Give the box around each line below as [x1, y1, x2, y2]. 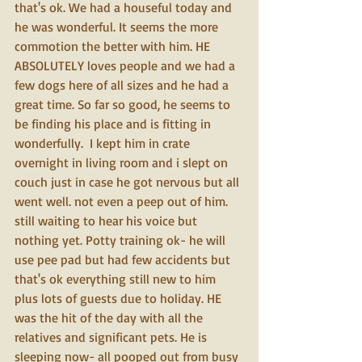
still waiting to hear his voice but [15, 213, 200, 229]
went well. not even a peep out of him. [15, 193, 231, 210]
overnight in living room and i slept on [15, 154, 231, 171]
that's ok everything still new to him [15, 271, 219, 288]
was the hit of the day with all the [15, 309, 206, 326]
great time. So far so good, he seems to [15, 96, 234, 113]
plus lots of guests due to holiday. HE [15, 290, 225, 307]
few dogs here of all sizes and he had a [15, 77, 232, 94]
